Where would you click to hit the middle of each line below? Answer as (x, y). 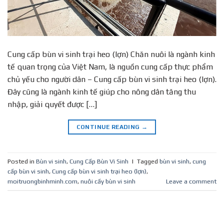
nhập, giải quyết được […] (52, 104)
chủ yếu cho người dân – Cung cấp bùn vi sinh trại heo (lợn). (112, 79)
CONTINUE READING (109, 127)
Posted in (22, 161)
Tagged (148, 161)
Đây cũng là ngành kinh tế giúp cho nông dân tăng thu (102, 92)
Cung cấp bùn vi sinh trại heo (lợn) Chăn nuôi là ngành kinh (111, 54)
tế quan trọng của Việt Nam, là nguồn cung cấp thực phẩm (110, 67)
